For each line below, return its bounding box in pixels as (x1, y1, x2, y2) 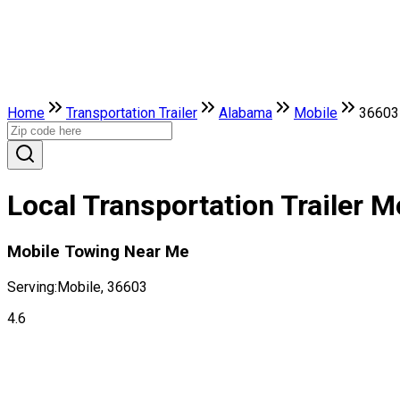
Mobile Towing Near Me (7, 241, 189, 262)
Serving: (7, 278, 57, 296)
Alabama (219, 104, 272, 121)
